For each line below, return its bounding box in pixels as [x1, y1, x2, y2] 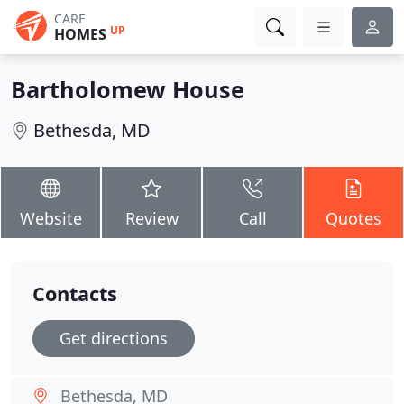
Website [19, 207, 82, 229]
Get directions [60, 327, 168, 349]
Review [124, 207, 179, 229]
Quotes [326, 207, 381, 229]
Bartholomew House [11, 74, 244, 105]
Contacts [32, 280, 117, 307]
